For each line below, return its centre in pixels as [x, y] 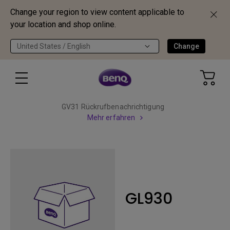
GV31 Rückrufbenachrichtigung [113, 107]
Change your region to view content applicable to [97, 12]
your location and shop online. [63, 24]
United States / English [54, 46]
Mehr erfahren [111, 118]
